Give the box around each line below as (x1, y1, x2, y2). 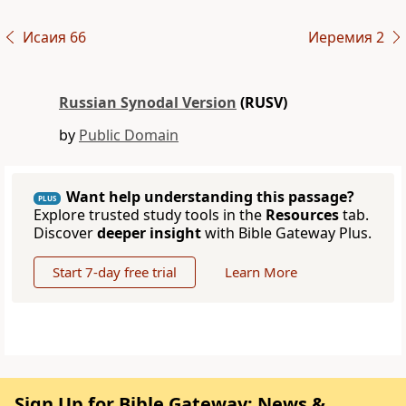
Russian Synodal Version (59, 92, 237, 113)
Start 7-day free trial (53, 263, 177, 282)
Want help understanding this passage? (66, 187, 354, 208)
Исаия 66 (22, 27, 86, 48)
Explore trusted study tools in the (34, 205, 266, 226)
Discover (34, 223, 97, 244)
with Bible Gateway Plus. (201, 223, 372, 244)
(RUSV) (237, 92, 287, 113)
